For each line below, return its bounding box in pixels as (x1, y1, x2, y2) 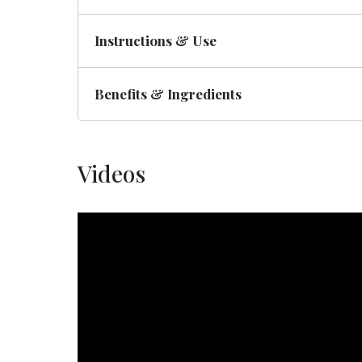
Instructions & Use (95, 32, 217, 49)
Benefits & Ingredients (95, 85, 242, 103)
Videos (78, 158, 145, 188)
